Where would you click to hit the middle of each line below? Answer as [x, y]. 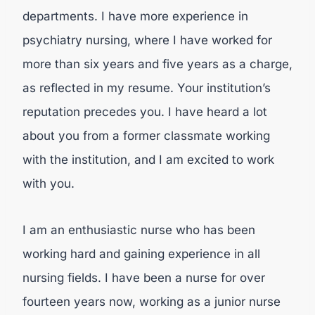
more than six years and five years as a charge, [157, 64]
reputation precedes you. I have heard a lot [145, 112]
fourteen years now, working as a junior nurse [152, 302]
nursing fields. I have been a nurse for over [144, 278]
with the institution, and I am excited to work [148, 160]
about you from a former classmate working [146, 136]
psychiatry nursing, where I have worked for [147, 40]
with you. [49, 184]
